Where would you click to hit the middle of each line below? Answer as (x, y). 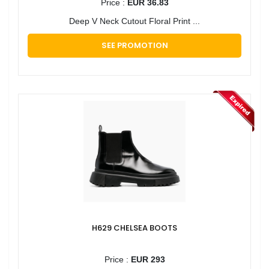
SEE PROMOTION (134, 45)
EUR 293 (148, 259)
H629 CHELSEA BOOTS (134, 228)
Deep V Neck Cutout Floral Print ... (134, 21)
